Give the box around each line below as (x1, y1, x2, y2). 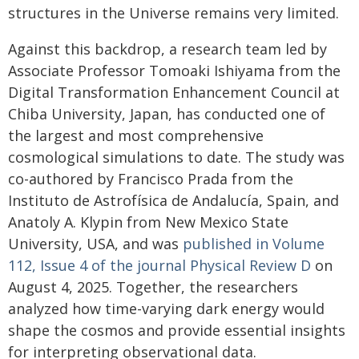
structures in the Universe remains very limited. (8, 3, 339, 22)
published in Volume (183, 234, 325, 253)
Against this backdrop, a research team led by (8, 39, 327, 58)
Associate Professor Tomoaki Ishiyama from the (8, 61, 341, 80)
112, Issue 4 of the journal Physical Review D (8, 256, 311, 275)
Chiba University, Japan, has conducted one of (8, 104, 325, 123)
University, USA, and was (8, 234, 183, 253)
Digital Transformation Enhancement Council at (8, 83, 340, 102)
